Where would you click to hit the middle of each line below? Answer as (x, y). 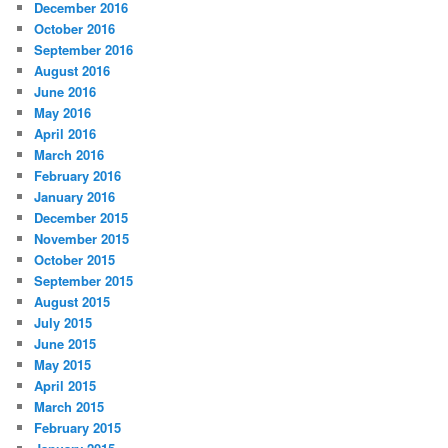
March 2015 (69, 407)
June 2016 (65, 92)
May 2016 (63, 113)
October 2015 (75, 260)
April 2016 (65, 134)
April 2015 (65, 386)
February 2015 (78, 428)
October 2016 (75, 29)
